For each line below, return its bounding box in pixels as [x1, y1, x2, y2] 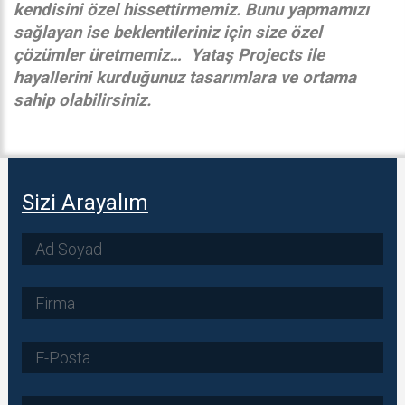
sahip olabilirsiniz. [14, 90, 151, 110]
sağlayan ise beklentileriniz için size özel [14, 23, 322, 42]
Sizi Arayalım [21, 190, 148, 215]
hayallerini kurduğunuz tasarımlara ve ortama [14, 68, 356, 88]
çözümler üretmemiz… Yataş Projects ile [14, 45, 325, 65]
